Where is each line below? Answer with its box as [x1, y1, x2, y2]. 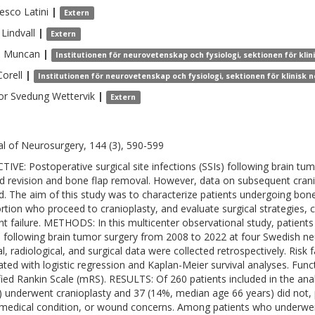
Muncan [4, 47, 40, 60]
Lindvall [1, 26, 35, 39]
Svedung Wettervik [11, 89, 95, 103]
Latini [24, 5, 49, 18]
